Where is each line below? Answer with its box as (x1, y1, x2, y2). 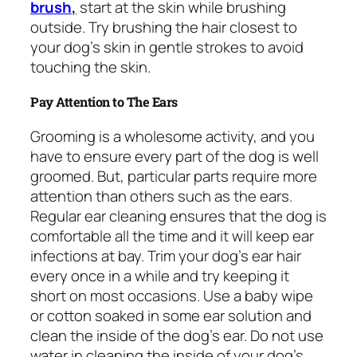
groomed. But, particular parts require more (30, 165, 317, 186)
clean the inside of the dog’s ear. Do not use (30, 324, 324, 346)
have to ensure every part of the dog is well (30, 145, 319, 167)
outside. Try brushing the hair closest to (30, 16, 297, 37)
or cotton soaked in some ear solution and (30, 304, 312, 326)
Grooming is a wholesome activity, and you (30, 125, 315, 147)
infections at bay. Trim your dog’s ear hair (30, 245, 301, 266)
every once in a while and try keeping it (30, 265, 289, 286)
